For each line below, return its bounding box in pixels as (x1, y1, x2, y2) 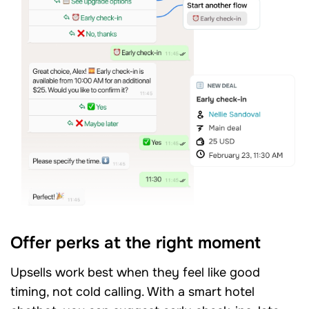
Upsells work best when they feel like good (10, 265, 260, 281)
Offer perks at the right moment (10, 232, 261, 254)
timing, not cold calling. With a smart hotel (10, 284, 255, 300)
